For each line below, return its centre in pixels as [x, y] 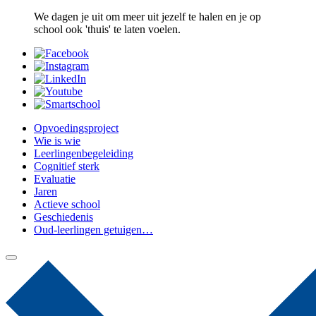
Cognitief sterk [67, 166]
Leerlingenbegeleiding [84, 154]
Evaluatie [55, 179]
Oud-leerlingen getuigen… [93, 230]
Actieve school [67, 205]
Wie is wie [57, 141]
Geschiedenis [63, 217]
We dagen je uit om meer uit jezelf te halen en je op [147, 17]
